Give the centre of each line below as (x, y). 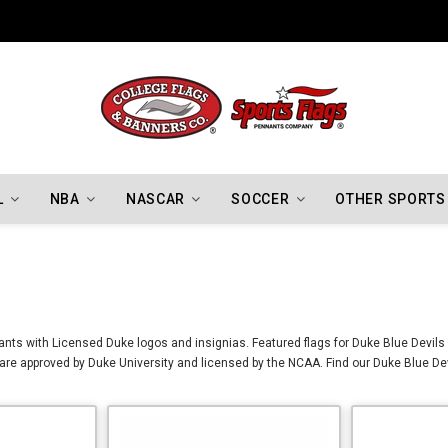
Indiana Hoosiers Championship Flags (178, 21)
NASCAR (155, 199)
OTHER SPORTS (390, 199)
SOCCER (260, 199)
